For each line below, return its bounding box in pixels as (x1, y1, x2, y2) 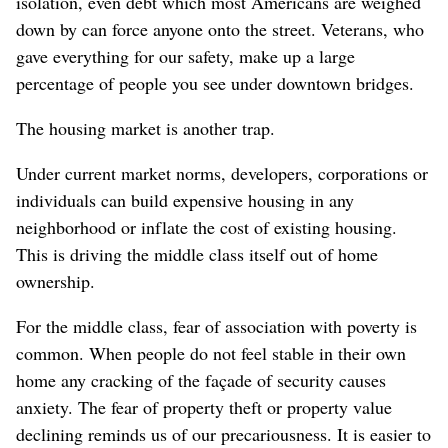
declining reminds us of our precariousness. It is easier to (16, 421, 431, 446)
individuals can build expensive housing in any (16, 187, 354, 212)
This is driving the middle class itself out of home (16, 241, 378, 266)
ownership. (16, 268, 95, 293)
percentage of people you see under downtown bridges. (16, 70, 414, 95)
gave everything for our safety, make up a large (16, 43, 355, 68)
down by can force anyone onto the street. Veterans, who (16, 16, 424, 41)
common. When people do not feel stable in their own (16, 340, 406, 365)
